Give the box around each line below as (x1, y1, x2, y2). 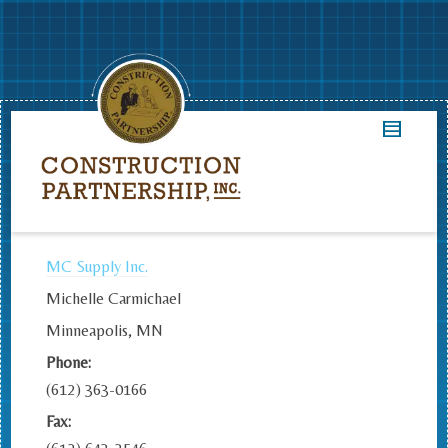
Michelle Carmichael (46, 288, 181, 308)
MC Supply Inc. (46, 256, 148, 276)
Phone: (46, 352, 91, 372)
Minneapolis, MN (46, 320, 163, 340)
